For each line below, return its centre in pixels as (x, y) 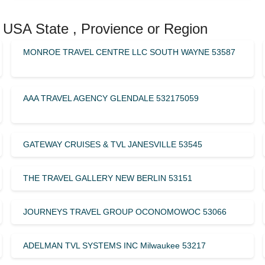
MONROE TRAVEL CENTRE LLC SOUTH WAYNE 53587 (129, 52)
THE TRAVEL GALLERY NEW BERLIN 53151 (107, 178)
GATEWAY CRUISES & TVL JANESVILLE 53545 (112, 144)
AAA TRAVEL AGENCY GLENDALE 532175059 (111, 98)
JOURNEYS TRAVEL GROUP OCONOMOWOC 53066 (125, 211)
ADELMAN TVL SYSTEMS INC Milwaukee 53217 (114, 245)
